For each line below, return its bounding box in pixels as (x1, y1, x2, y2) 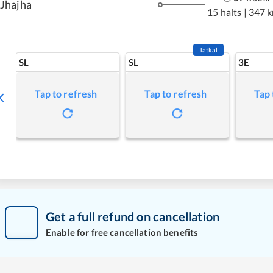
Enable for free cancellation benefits (46, 226, 199, 238)
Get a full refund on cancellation (46, 208, 220, 224)
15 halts (207, 5, 242, 18)
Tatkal (199, 46, 218, 54)
